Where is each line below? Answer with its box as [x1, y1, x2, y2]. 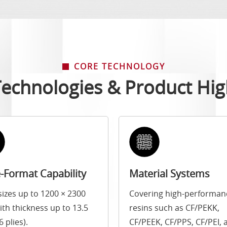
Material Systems [129, 167, 210, 181]
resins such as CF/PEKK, [129, 202, 219, 214]
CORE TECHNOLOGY [73, 61, 165, 72]
